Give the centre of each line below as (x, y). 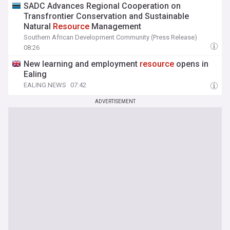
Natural (39, 26)
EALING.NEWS (45, 85)
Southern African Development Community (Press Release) (111, 37)
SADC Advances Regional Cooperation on (102, 6)
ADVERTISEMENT (115, 101)
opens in (191, 64)
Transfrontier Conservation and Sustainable (107, 16)
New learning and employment (82, 64)
